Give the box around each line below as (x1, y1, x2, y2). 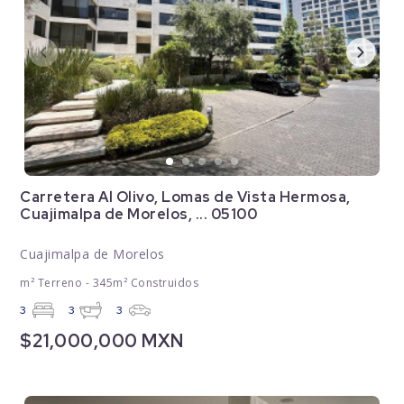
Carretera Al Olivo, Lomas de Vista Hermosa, (20, 188, 351, 207)
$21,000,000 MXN (20, 329, 184, 353)
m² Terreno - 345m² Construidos (20, 275, 199, 291)
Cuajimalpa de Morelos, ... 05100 (20, 205, 258, 225)
